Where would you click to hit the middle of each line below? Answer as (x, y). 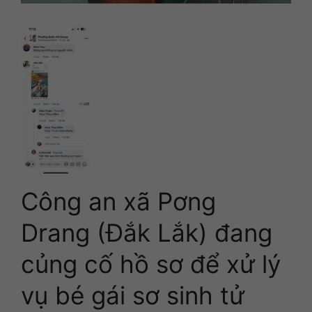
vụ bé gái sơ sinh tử (133, 295)
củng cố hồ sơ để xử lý (151, 264)
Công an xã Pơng (118, 201)
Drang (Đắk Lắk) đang (147, 232)
